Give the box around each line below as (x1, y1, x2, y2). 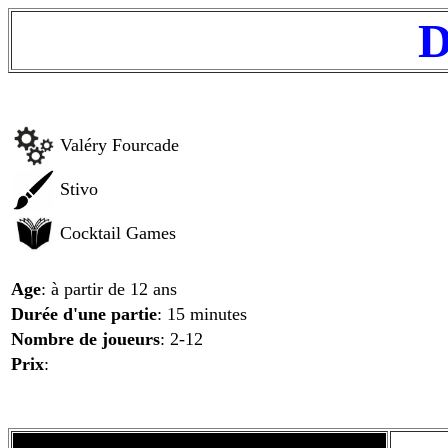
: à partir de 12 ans (41, 279, 177, 299)
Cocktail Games (60, 223, 176, 243)
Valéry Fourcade (60, 135, 179, 155)
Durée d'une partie (11, 304, 157, 324)
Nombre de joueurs (11, 329, 160, 349)
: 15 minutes (157, 304, 247, 324)
